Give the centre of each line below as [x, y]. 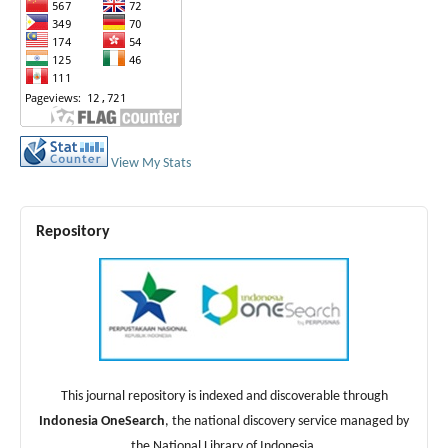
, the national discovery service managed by [287, 421]
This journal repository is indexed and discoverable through [224, 396]
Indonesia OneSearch [102, 421]
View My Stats [151, 163]
